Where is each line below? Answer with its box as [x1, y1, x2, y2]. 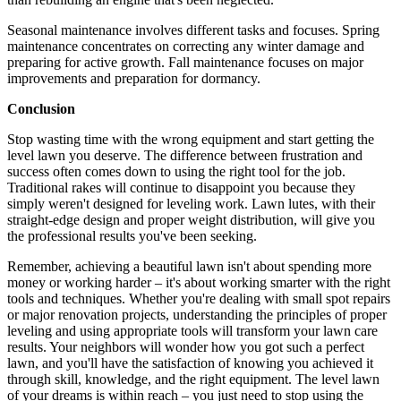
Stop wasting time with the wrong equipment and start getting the [7, 132, 374, 147]
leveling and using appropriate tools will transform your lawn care [7, 323, 378, 338]
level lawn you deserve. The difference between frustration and [7, 148, 363, 163]
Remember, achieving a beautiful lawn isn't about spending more [7, 259, 371, 274]
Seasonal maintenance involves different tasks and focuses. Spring [7, 22, 380, 38]
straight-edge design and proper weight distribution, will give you [7, 212, 375, 227]
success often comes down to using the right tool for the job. [7, 164, 346, 179]
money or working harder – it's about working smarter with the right [7, 275, 390, 290]
